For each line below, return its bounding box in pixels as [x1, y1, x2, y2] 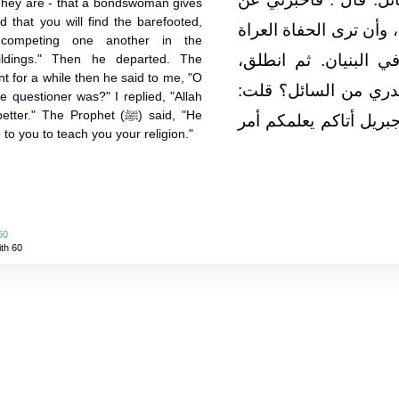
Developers [149, 375, 223, 390]
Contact [232, 375, 282, 390]
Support [88, 375, 139, 390]
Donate [292, 375, 339, 390]
